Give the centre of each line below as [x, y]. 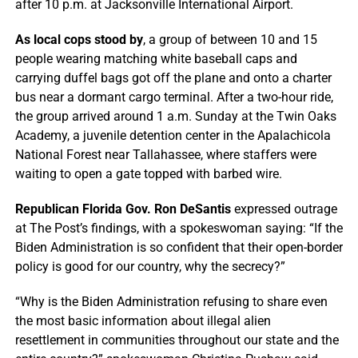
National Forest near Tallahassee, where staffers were [165, 154]
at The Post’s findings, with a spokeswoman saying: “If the [179, 228]
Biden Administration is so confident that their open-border [179, 247]
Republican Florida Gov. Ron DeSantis [123, 209]
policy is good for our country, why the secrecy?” [150, 266]
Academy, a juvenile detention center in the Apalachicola [173, 135]
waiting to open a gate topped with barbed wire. [148, 173]
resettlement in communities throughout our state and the [177, 340]
